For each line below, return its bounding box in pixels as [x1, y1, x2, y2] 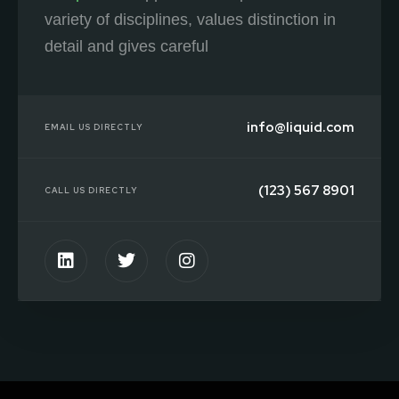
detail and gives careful [45, 37, 208, 56]
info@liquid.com [247, 118, 354, 137]
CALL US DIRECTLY [45, 184, 137, 196]
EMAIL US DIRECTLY [45, 121, 142, 133]
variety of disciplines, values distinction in [45, 11, 336, 29]
